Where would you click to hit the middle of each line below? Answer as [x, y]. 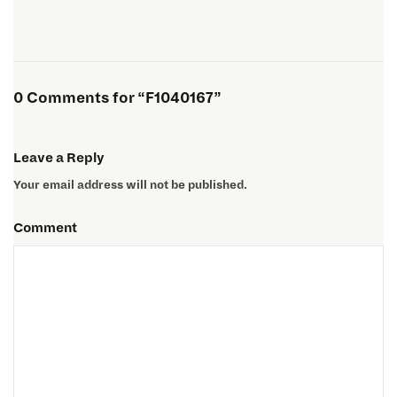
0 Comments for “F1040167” [117, 99]
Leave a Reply [59, 158]
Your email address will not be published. [131, 186]
